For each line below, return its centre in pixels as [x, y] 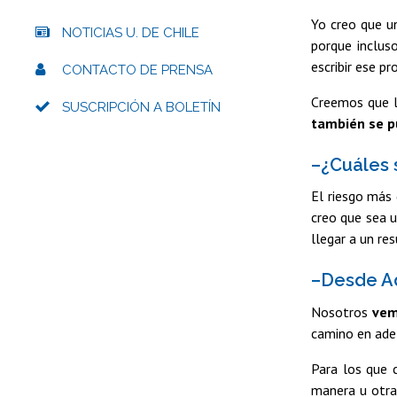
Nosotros [339, 311]
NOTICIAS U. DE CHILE [131, 32]
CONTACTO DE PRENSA [137, 70]
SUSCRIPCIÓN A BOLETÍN [141, 107]
